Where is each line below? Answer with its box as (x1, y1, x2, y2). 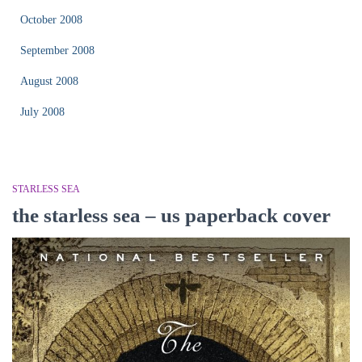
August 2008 (20, 75, 78, 87)
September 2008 (20, 44, 95, 57)
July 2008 (20, 106, 65, 118)
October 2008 (20, 14, 82, 26)
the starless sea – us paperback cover (12, 204, 330, 226)
